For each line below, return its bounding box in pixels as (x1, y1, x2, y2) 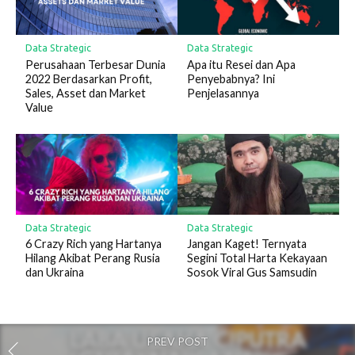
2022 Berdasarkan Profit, (25, 71, 152, 86)
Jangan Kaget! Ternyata (186, 237, 307, 251)
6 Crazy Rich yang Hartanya (25, 237, 162, 251)
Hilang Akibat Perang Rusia (25, 251, 160, 265)
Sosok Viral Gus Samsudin (186, 265, 317, 280)
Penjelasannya (186, 86, 259, 100)
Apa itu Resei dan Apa (186, 57, 296, 71)
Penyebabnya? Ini (186, 71, 275, 86)
